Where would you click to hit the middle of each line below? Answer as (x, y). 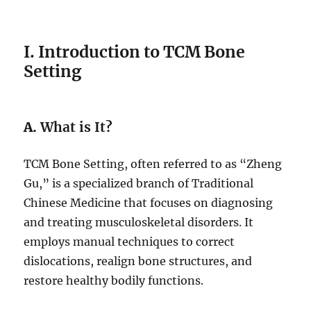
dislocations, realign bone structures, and (138, 261)
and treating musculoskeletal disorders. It (139, 222)
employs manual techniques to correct (129, 242)
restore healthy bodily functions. (114, 281)
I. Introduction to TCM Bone (135, 52)
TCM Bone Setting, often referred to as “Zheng (153, 164)
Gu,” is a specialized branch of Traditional (139, 184)
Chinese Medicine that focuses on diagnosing (149, 203)
